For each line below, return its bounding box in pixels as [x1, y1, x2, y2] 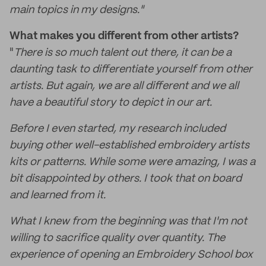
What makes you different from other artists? [9, 31, 239, 42]
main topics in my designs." [9, 5, 144, 15]
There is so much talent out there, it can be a [14, 47, 232, 58]
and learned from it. [9, 190, 106, 201]
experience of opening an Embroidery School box [9, 249, 253, 260]
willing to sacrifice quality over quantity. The [9, 233, 225, 243]
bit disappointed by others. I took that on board [9, 173, 242, 184]
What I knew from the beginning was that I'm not [9, 216, 247, 227]
